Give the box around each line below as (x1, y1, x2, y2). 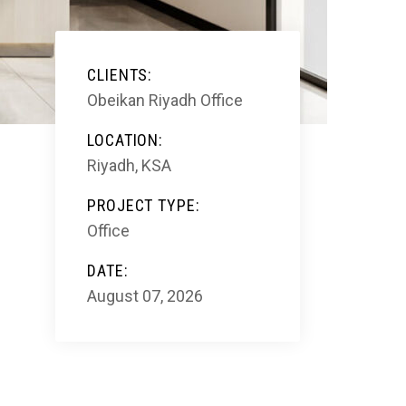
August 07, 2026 (87, 286, 203, 305)
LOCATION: (87, 130, 164, 150)
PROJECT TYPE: (87, 196, 200, 215)
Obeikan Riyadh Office (87, 91, 243, 110)
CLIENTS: (87, 65, 153, 84)
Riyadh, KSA (87, 156, 171, 175)
